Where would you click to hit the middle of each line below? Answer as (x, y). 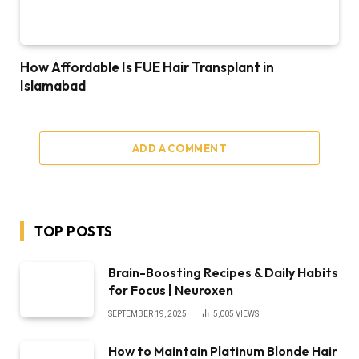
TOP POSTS (74, 232)
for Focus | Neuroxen (171, 290)
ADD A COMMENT (179, 149)
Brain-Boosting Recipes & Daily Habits (223, 273)
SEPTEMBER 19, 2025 (147, 314)
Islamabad (53, 86)
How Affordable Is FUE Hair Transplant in (147, 67)
